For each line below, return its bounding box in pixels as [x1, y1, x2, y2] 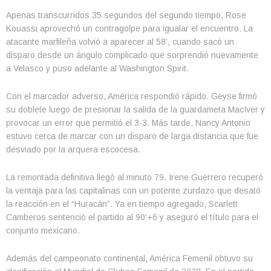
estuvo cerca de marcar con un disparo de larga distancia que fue [6, 131, 258, 141]
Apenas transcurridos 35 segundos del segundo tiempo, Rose [6, 10, 246, 20]
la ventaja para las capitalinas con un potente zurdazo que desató [6, 185, 261, 195]
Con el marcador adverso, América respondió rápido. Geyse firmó [6, 91, 257, 101]
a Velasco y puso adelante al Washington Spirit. [6, 63, 189, 73]
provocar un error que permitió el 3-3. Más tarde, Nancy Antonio [6, 117, 250, 128]
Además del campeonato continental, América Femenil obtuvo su [6, 253, 253, 263]
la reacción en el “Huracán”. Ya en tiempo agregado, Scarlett [6, 198, 238, 209]
